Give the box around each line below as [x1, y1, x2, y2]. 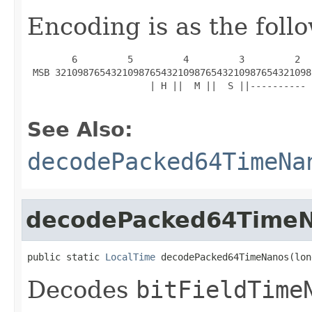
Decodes [27, 275, 136, 304]
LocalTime [105, 251, 155, 263]
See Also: [27, 117, 133, 141]
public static [27, 251, 105, 263]
